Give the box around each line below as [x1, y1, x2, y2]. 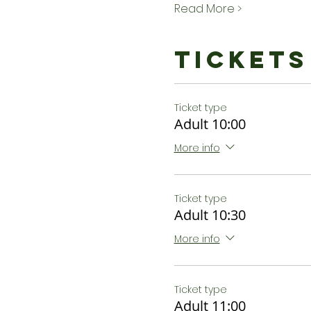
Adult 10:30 [174, 205, 246, 225]
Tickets [174, 44, 308, 75]
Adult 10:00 [174, 115, 246, 134]
